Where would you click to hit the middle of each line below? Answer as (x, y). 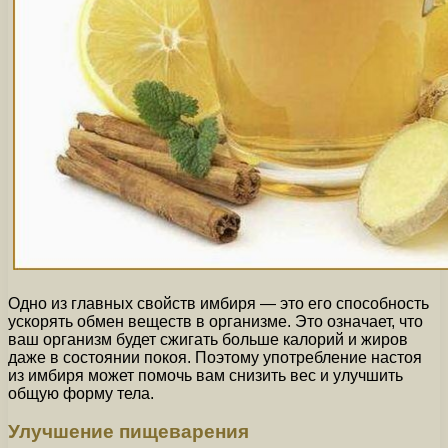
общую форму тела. (81, 393)
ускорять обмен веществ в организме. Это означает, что (215, 321)
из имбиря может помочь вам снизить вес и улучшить (205, 375)
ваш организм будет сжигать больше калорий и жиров (208, 339)
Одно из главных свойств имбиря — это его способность (218, 303)
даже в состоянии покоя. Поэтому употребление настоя (215, 357)
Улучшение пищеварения (128, 432)
